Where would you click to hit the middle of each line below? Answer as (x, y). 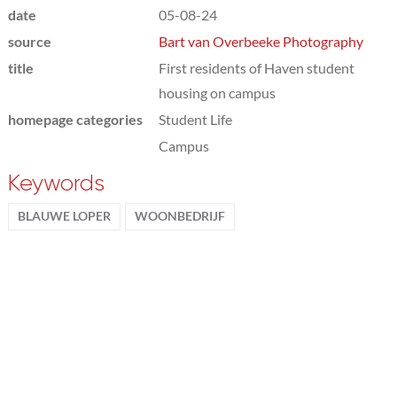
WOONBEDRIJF (179, 216)
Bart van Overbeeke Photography (261, 41)
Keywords (56, 183)
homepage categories (75, 119)
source (29, 41)
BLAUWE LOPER (64, 216)
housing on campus (217, 92)
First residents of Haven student (256, 67)
